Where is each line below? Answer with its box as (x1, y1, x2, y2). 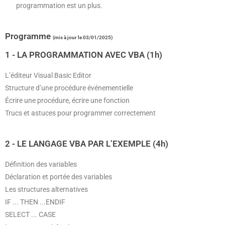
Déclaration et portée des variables (5, 173, 112, 181)
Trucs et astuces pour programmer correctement (5, 109, 156, 117)
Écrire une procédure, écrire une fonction (5, 96, 130, 104)
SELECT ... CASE (5, 210, 56, 218)
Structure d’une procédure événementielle (5, 84, 133, 92)
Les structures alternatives (5, 185, 88, 193)
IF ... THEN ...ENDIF (5, 198, 65, 206)
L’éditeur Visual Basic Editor (5, 71, 91, 79)
